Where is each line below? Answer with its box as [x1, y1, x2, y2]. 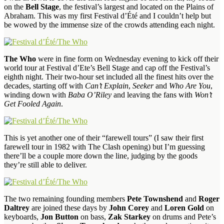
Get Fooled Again [4, 99, 61, 108]
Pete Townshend [127, 194, 183, 203]
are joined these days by [29, 203, 109, 212]
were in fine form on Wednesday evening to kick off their [36, 54, 218, 63]
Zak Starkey [108, 212, 150, 221]
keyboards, [4, 212, 40, 221]
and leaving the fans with [111, 90, 194, 99]
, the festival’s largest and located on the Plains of [59, 2, 213, 11]
